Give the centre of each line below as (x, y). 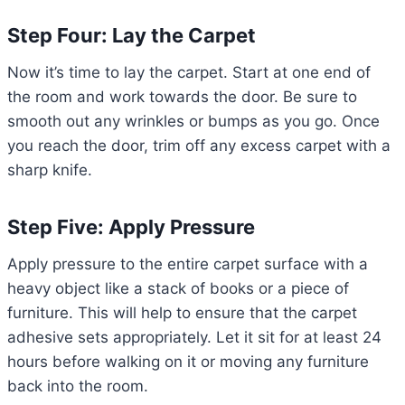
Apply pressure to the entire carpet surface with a (188, 264)
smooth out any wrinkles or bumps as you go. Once (193, 122)
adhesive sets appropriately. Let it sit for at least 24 (194, 338)
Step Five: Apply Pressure (131, 227)
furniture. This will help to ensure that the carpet (182, 313)
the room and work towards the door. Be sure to (182, 97)
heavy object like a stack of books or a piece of (178, 289)
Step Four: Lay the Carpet (132, 36)
